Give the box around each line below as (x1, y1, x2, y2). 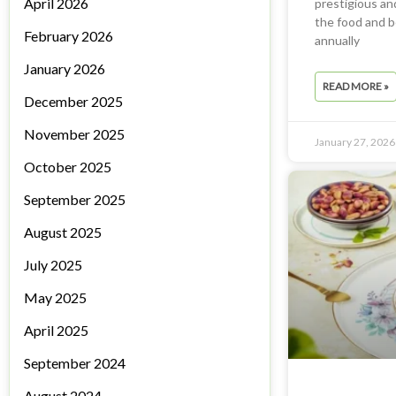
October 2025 (24, 158, 111, 176)
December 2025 (24, 93, 123, 110)
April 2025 (24, 322, 88, 339)
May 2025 (24, 289, 87, 307)
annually (314, 32, 360, 48)
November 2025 (24, 126, 125, 143)
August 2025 (24, 224, 102, 241)
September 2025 (24, 191, 126, 209)
